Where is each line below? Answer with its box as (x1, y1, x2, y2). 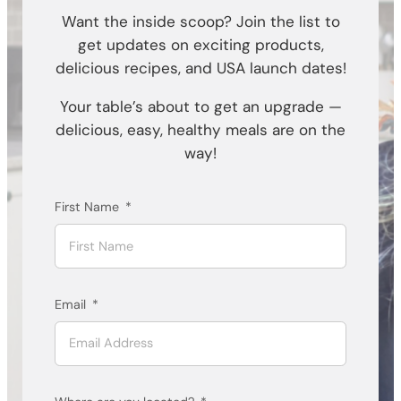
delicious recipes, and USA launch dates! (55, 57, 346, 78)
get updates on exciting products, (77, 34, 324, 55)
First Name (54, 198, 119, 215)
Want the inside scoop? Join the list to (61, 11, 340, 31)
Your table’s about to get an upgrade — (59, 96, 342, 116)
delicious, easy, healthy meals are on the (55, 119, 346, 140)
